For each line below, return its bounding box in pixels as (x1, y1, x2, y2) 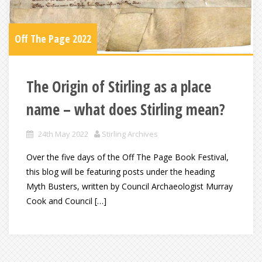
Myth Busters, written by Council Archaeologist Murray (26, 180, 233, 192)
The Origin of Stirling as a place (26, 75, 211, 97)
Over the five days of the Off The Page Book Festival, (26, 151, 229, 163)
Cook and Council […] (26, 195, 106, 206)
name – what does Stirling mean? (26, 98, 225, 120)
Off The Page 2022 (15, 31, 91, 46)
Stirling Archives (102, 128, 158, 139)
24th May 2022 (38, 128, 88, 139)
